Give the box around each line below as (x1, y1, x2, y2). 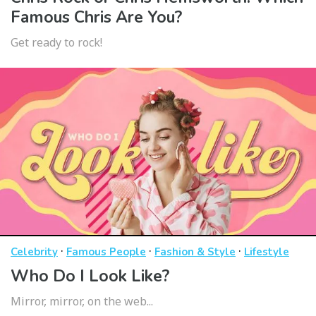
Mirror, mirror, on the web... (11, 293, 153, 309)
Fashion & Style (154, 244, 236, 259)
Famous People (66, 244, 146, 259)
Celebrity (11, 244, 58, 259)
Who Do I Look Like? (11, 265, 169, 287)
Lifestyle (244, 244, 289, 259)
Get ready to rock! (11, 34, 102, 50)
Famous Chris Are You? (11, 6, 182, 28)
